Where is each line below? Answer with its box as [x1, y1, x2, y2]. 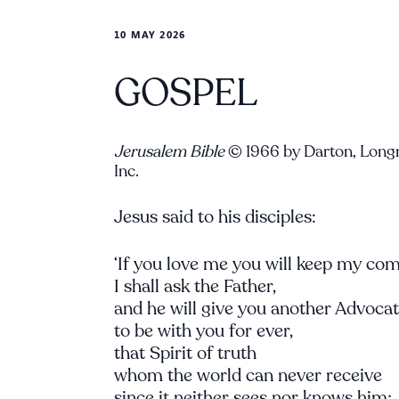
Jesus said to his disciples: [114, 205, 316, 229]
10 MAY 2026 [114, 28, 186, 41]
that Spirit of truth [114, 341, 256, 365]
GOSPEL [114, 68, 257, 118]
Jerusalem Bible [114, 141, 224, 162]
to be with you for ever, [114, 319, 293, 343]
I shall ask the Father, [114, 274, 276, 298]
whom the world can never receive [114, 363, 382, 387]
